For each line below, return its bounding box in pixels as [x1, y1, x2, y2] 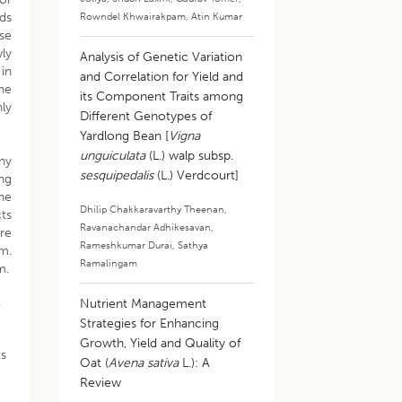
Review [80, 375, 122, 390]
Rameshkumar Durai [80, 239, 173, 251]
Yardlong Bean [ [80, 128, 170, 144]
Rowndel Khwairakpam [80, 10, 187, 22]
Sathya [178, 239, 209, 251]
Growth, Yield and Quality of [80, 336, 241, 351]
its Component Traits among [80, 89, 244, 104]
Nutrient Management [80, 296, 207, 311]
